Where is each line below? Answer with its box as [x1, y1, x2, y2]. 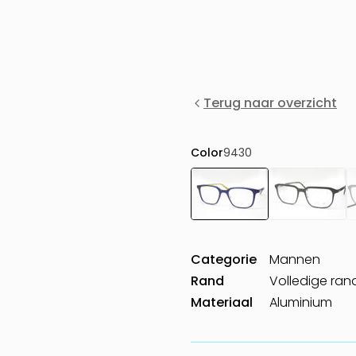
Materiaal [191, 292, 253, 311]
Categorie [191, 250, 257, 269]
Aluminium [269, 292, 332, 311]
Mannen [269, 250, 320, 269]
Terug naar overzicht [203, 94, 337, 112]
